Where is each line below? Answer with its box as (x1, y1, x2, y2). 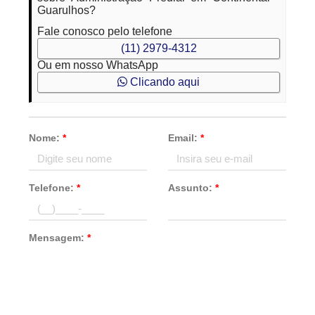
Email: (168, 132, 200, 143)
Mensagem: (29, 232, 88, 243)
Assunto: (168, 182, 215, 193)
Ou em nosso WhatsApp (37, 59, 159, 71)
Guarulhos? (37, 4, 96, 16)
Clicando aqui (127, 76, 200, 88)
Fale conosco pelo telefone (37, 25, 173, 37)
